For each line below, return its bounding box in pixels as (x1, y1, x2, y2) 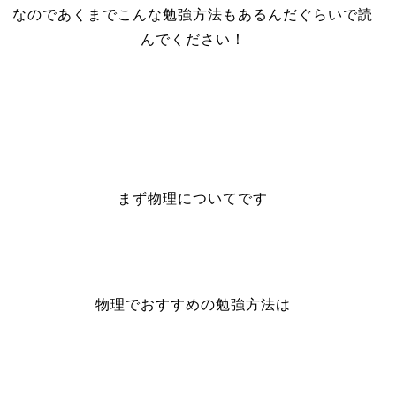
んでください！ (140, 32, 246, 47)
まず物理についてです (118, 191, 269, 206)
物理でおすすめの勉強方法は (95, 297, 291, 312)
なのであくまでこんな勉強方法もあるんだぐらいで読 (12, 7, 374, 22)
